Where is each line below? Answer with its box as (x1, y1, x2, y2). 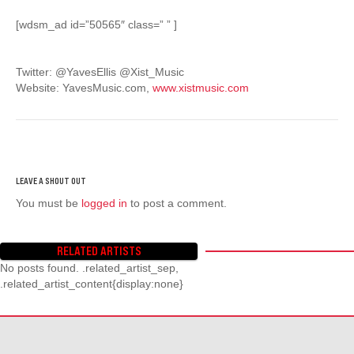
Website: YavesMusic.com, (16, 81, 153, 94)
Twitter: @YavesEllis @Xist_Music (16, 65, 184, 78)
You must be (16, 196, 81, 209)
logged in (81, 196, 127, 209)
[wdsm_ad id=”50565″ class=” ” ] (16, 17, 177, 31)
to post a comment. (127, 196, 227, 209)
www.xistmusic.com (153, 81, 249, 94)
